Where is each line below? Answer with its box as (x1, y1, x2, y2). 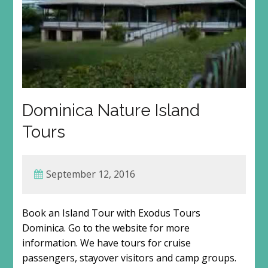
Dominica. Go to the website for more (22, 221, 190, 235)
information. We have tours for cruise (22, 236, 191, 250)
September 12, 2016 (45, 167, 135, 181)
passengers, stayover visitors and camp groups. (22, 251, 236, 265)
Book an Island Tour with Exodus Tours (22, 206, 200, 220)
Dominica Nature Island (22, 100, 200, 121)
